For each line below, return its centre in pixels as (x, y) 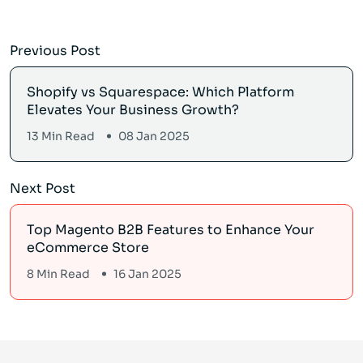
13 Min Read (61, 137)
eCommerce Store (88, 248)
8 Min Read (58, 274)
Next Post (43, 189)
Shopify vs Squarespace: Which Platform (160, 92)
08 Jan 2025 (154, 137)
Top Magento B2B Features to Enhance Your (171, 230)
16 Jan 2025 (147, 274)
